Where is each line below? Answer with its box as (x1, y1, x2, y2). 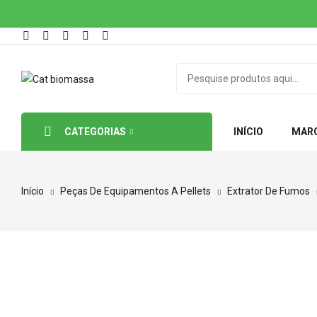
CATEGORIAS (64, 126, 126, 137)
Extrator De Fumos (227, 185, 310, 197)
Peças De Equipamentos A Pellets (60, 185, 211, 197)
